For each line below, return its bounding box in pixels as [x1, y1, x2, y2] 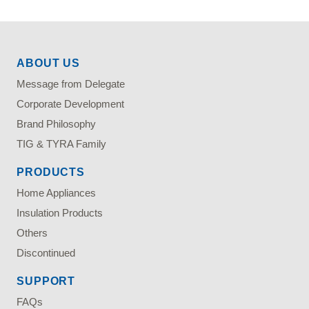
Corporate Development [17, 97, 125, 110]
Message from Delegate [17, 77, 126, 90]
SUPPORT [17, 275, 75, 287]
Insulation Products [17, 206, 103, 219]
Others [17, 226, 48, 239]
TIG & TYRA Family [17, 137, 107, 150]
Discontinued [17, 246, 76, 259]
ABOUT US [17, 57, 80, 69]
